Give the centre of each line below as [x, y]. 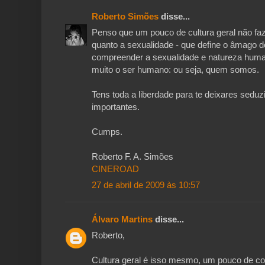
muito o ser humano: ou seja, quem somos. [175, 70]
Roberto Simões [125, 17]
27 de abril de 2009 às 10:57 [146, 185]
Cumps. [107, 132]
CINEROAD [115, 169]
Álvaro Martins [122, 219]
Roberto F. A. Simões [132, 157]
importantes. [116, 107]
